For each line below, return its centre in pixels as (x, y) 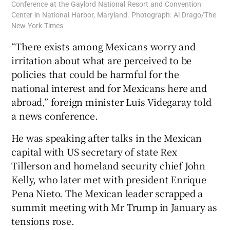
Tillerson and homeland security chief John (109, 165)
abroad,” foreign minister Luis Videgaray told (111, 101)
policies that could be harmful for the (95, 74)
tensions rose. (43, 221)
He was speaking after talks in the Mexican (107, 137)
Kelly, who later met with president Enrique (109, 179)
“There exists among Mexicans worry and (103, 46)
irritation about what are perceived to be (102, 60)
